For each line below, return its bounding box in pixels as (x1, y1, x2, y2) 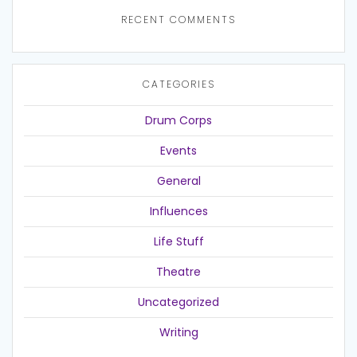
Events (160, 143, 197, 159)
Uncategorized (138, 294, 219, 311)
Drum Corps (145, 112, 212, 129)
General (156, 173, 201, 190)
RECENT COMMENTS (121, 13, 236, 27)
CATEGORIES (142, 77, 215, 92)
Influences (149, 203, 208, 220)
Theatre (156, 264, 201, 280)
